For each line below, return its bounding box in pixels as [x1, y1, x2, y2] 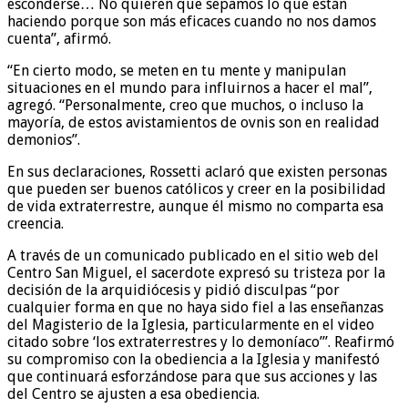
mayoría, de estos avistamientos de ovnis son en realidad [7, 113, 380, 131]
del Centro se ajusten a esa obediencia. [7, 384, 260, 403]
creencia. [7, 214, 64, 232]
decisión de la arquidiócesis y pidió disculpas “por [7, 280, 340, 299]
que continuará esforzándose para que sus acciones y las [7, 367, 377, 385]
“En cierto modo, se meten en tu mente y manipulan [7, 61, 346, 79]
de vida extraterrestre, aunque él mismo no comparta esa [7, 197, 383, 215]
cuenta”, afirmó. [7, 29, 111, 47]
